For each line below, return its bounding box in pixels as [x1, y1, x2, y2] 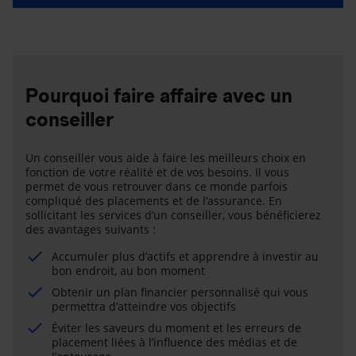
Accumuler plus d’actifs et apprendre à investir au [52, 248, 319, 264]
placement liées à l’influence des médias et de [52, 334, 297, 350]
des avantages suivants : [25, 221, 156, 237]
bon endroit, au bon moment [52, 262, 205, 278]
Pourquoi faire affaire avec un [25, 83, 292, 107]
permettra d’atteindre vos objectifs [52, 298, 236, 314]
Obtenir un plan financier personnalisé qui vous [52, 284, 308, 300]
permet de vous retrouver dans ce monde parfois [25, 178, 288, 194]
